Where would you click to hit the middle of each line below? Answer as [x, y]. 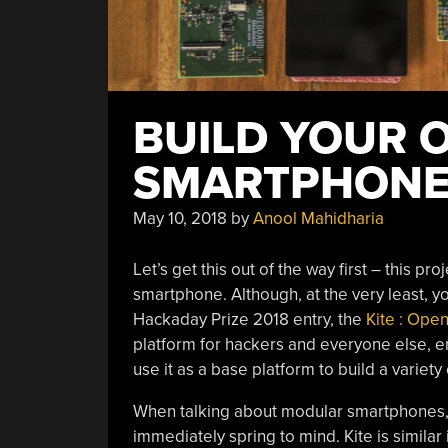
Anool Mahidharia [318, 218]
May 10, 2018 [179, 218]
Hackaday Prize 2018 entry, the [249, 319]
